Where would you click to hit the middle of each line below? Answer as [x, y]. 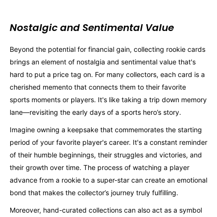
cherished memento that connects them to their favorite [98, 87]
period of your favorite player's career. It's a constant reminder [108, 142]
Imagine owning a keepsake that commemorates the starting [106, 130]
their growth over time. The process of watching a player [100, 168]
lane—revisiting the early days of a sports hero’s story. [95, 112]
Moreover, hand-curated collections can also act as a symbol [106, 210]
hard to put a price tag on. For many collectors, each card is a [107, 75]
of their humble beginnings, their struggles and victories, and [106, 155]
